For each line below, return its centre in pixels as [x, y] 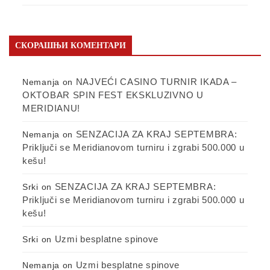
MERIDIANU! [51, 108]
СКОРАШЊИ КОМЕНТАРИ [71, 45]
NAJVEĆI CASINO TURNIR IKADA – [156, 81]
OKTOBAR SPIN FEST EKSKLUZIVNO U [113, 95]
